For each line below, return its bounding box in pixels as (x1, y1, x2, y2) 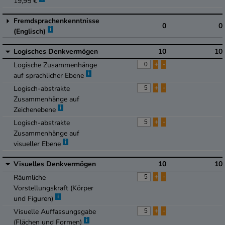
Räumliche (14, 173, 46, 183)
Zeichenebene (14, 105, 58, 115)
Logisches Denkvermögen (14, 47, 98, 57)
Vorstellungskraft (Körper (14, 183, 93, 193)
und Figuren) (14, 194, 55, 204)
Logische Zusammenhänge (14, 60, 97, 70)
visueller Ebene (14, 139, 63, 149)
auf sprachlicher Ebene (14, 71, 86, 81)
